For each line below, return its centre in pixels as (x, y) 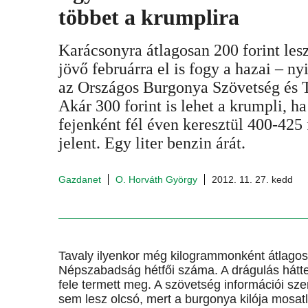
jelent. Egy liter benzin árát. (152, 143)
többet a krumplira (149, 17)
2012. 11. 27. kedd (252, 179)
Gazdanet (80, 179)
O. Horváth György (156, 179)
